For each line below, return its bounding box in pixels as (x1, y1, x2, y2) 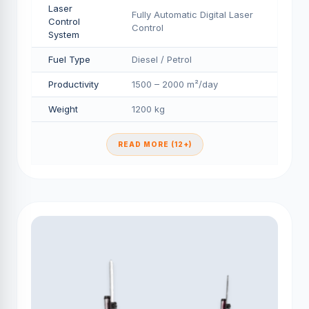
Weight (48, 103, 78, 114)
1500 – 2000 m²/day (132, 79, 218, 90)
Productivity (48, 79, 99, 90)
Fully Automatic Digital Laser (132, 9, 253, 20)
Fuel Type (48, 54, 90, 65)
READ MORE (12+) (117, 140, 192, 148)
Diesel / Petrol (132, 54, 192, 65)
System (48, 29, 79, 40)
